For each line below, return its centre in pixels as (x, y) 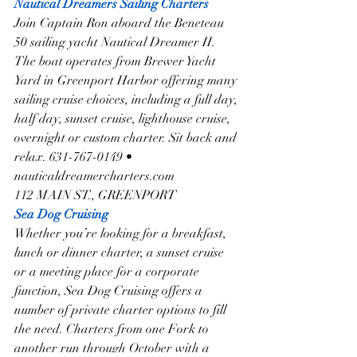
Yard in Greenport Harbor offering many (127, 81)
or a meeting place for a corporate (108, 272)
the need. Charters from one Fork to (113, 330)
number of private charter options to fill (122, 310)
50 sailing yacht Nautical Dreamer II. (116, 43)
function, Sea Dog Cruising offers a (110, 291)
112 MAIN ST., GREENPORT (95, 196)
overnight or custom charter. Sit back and (127, 138)
